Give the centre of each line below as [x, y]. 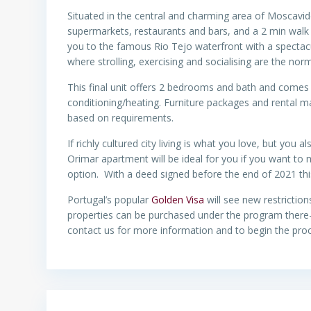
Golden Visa [178, 200]
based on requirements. [122, 118]
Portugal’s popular [109, 200]
